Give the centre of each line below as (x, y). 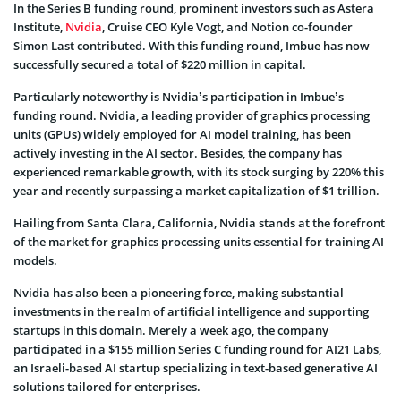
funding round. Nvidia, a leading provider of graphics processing (192, 115)
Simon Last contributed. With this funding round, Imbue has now (192, 45)
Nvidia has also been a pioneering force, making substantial (179, 292)
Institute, (39, 26)
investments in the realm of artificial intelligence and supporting (191, 311)
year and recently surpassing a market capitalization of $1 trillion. (196, 190)
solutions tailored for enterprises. (107, 386)
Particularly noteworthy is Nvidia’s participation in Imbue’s (179, 96)
